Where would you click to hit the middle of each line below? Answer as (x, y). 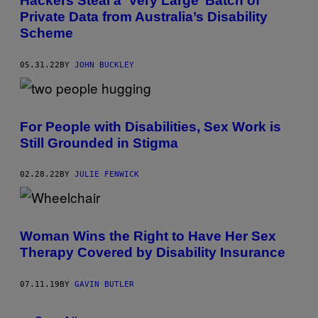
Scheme (46, 33)
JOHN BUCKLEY (104, 65)
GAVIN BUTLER (104, 284)
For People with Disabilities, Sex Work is (150, 126)
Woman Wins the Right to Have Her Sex (148, 236)
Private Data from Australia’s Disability (144, 17)
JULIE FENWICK (107, 175)
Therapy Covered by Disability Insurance (153, 253)
